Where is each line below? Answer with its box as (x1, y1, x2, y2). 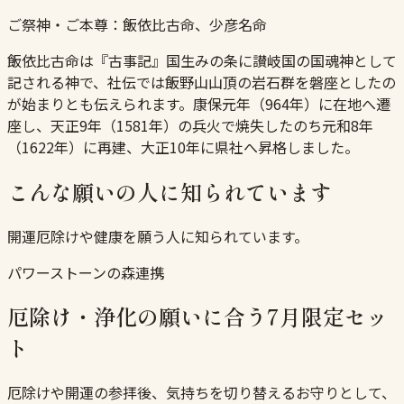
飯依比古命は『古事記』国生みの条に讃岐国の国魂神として (7, 49, 397, 71)
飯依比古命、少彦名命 (123, 13, 267, 35)
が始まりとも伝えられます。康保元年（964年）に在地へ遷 (7, 92, 390, 115)
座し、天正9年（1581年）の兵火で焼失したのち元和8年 (7, 114, 373, 136)
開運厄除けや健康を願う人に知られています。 (7, 225, 308, 247)
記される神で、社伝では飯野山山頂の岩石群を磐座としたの (7, 70, 396, 93)
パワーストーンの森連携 (7, 261, 164, 283)
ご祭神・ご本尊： (7, 13, 123, 35)
